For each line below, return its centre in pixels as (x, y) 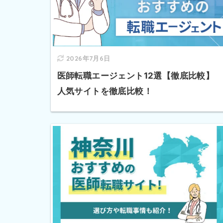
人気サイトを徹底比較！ (105, 91)
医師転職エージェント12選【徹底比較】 (136, 76)
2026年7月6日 (88, 58)
